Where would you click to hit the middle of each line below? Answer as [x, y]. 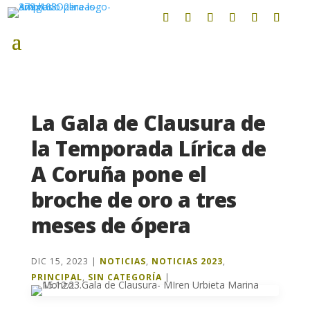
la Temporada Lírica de [148, 148]
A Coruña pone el [119, 174]
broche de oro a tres [134, 200]
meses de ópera [111, 225]
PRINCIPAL [56, 277]
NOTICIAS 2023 [187, 261]
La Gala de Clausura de [148, 123]
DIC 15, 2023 [60, 261]
